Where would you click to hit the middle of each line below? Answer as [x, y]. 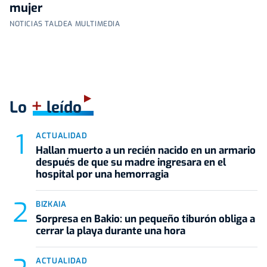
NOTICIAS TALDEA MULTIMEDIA [65, 24]
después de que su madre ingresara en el [131, 162]
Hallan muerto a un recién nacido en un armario [146, 150]
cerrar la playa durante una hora [111, 231]
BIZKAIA [51, 204]
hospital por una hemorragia [102, 174]
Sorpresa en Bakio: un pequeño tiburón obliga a [145, 219]
